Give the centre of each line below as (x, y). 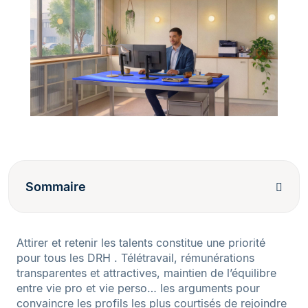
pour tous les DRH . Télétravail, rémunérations (135, 258)
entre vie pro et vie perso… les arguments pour (138, 288)
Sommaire (56, 187)
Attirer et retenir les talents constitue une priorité (141, 243)
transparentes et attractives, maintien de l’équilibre (146, 273)
